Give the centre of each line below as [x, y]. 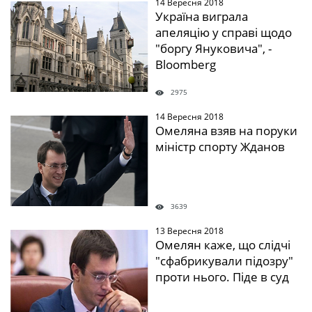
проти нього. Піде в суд [222, 277]
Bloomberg [185, 64]
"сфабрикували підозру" [224, 261]
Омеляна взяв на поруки [226, 131]
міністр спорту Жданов [220, 147]
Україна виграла [201, 16]
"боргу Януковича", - [213, 48]
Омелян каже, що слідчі [223, 245]
